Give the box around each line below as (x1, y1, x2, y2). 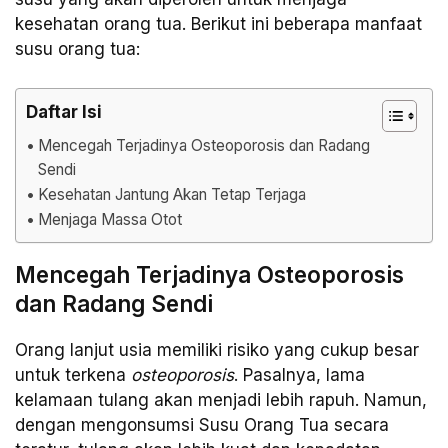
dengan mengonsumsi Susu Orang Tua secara (15, 414, 389, 435)
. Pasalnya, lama (234, 364, 365, 385)
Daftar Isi (26, 101, 102, 122)
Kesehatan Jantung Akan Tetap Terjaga (38, 184, 307, 204)
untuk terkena (15, 364, 131, 385)
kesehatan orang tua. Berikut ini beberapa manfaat (15, 14, 422, 35)
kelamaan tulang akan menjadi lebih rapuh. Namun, (15, 389, 427, 410)
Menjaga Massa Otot (38, 209, 183, 229)
